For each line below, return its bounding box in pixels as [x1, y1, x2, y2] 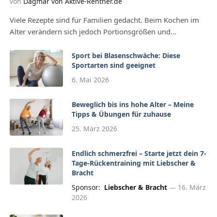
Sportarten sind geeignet [72, 60, 155, 70]
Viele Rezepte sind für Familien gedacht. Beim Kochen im [10, 15, 199, 25]
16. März [177, 182, 206, 192]
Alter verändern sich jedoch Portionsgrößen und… [10, 26, 176, 36]
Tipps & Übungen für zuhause [72, 109, 171, 119]
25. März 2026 [72, 124, 117, 133]
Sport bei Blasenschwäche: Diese [72, 50, 180, 60]
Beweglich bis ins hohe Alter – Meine [72, 99, 194, 109]
